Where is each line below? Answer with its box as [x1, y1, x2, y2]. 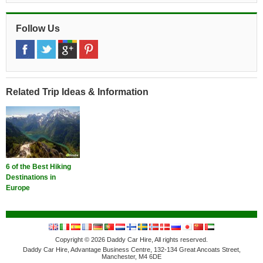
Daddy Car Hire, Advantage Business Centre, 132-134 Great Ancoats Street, [22, 246, 241, 254]
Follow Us [16, 23, 60, 33]
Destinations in [6, 173, 56, 182]
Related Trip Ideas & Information [6, 87, 149, 97]
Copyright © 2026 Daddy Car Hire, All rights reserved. [55, 236, 208, 244]
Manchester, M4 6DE [102, 253, 161, 261]
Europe [6, 184, 30, 193]
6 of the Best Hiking [6, 163, 71, 171]
